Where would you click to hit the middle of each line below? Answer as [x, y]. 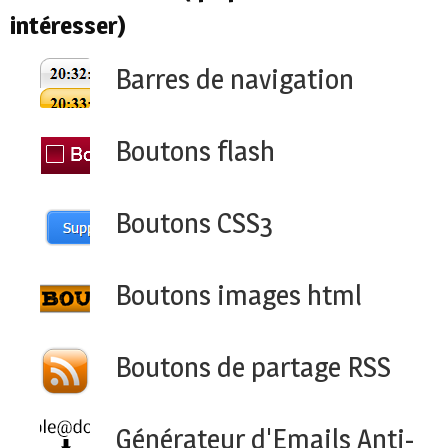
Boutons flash [195, 151]
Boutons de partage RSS [253, 367]
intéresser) [68, 25]
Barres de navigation [234, 79]
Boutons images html [238, 295]
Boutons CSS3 [194, 223]
